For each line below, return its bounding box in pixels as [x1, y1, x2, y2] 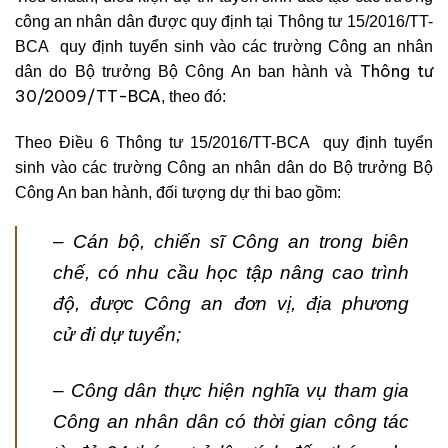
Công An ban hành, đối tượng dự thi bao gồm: [15, 184, 341, 202]
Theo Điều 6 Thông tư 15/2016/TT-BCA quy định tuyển [15, 134, 433, 152]
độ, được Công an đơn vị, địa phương [53, 292, 409, 314]
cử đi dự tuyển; [53, 323, 181, 345]
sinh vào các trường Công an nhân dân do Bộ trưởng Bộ [15, 159, 433, 177]
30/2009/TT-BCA [15, 86, 161, 107]
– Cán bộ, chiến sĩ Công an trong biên [53, 230, 409, 252]
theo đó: [165, 88, 226, 106]
